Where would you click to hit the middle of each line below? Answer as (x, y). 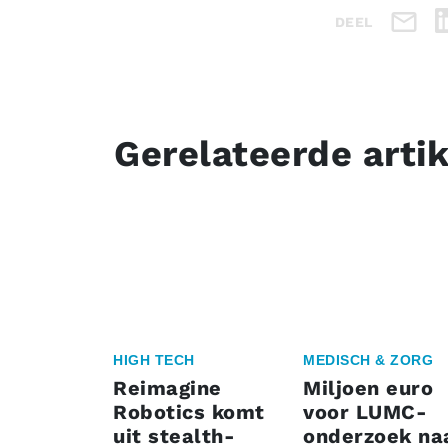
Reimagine (167, 388)
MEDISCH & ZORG (368, 360)
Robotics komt (189, 412)
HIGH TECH (154, 360)
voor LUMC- (365, 412)
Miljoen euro (368, 388)
